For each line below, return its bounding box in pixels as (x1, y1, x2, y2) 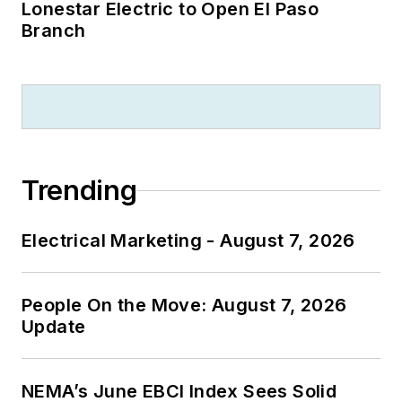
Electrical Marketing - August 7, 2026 (22, 230, 355, 252)
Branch (22, 20, 86, 42)
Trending (22, 174, 137, 207)
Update (22, 316, 86, 338)
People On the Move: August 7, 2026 (22, 294, 347, 317)
